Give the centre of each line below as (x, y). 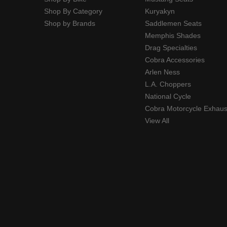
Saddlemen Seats (173, 24)
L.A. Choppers (168, 84)
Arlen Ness (162, 72)
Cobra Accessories (175, 60)
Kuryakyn (160, 11)
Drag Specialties (171, 48)
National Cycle (168, 97)
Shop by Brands (70, 24)
